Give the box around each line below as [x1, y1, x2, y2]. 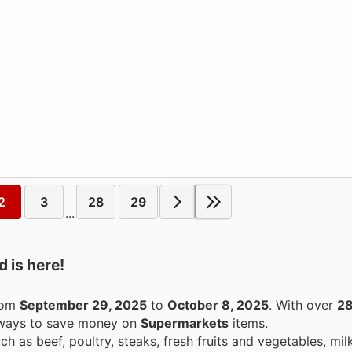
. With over [276, 296, 337, 313]
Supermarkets [141, 314, 229, 331]
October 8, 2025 [167, 296, 269, 313]
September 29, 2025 [20, 296, 147, 313]
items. [229, 314, 268, 331]
